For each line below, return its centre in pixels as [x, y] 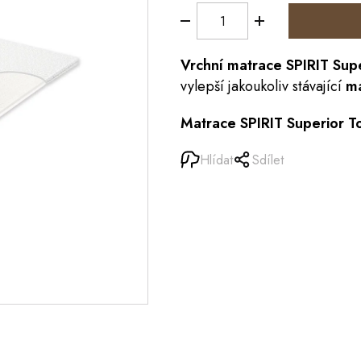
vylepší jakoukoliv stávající [263, 86]
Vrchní [204, 65]
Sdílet [268, 160]
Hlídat [216, 160]
